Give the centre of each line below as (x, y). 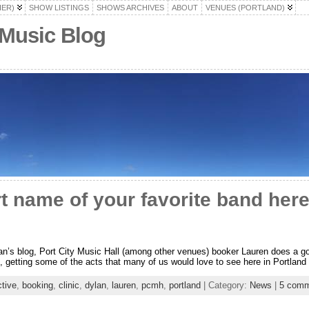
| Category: (225, 285)
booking (37, 285)
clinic (69, 285)
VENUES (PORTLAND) (245, 8)
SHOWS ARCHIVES (130, 8)
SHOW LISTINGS (59, 8)
